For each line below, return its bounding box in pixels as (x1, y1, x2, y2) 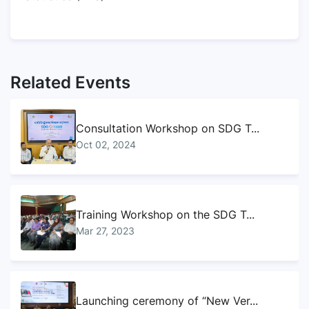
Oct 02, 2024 (76, 139, 136, 150)
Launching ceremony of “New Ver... (76, 294, 258, 308)
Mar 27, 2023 (76, 225, 134, 237)
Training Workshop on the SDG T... (76, 208, 255, 221)
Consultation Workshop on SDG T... (76, 121, 259, 135)
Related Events (10, 72, 130, 92)
